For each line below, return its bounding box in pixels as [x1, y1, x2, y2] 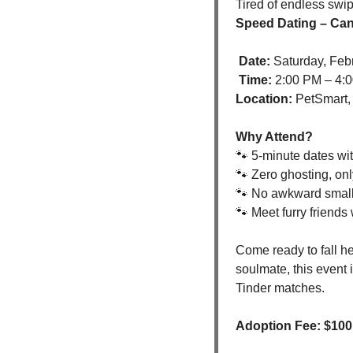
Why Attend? [236, 129, 313, 143]
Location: [236, 91, 292, 106]
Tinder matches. [236, 281, 325, 295]
